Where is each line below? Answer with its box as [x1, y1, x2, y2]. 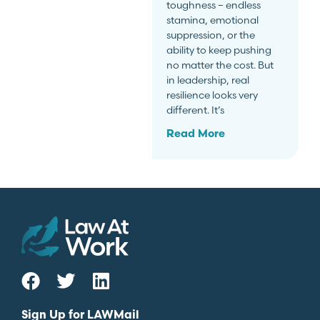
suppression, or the [166, 28, 256, 41]
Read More [166, 129, 226, 140]
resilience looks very [166, 88, 259, 101]
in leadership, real [166, 73, 250, 86]
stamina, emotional [166, 13, 259, 26]
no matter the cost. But [166, 58, 274, 71]
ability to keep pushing [166, 43, 272, 56]
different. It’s [166, 103, 225, 116]
